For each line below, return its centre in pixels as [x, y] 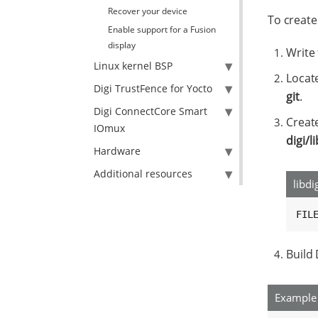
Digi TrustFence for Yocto [153, 88]
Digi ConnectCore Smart [150, 111]
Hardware [117, 151]
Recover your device [148, 11]
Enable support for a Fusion [162, 29]
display [122, 45]
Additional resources [143, 174]
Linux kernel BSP [133, 66]
